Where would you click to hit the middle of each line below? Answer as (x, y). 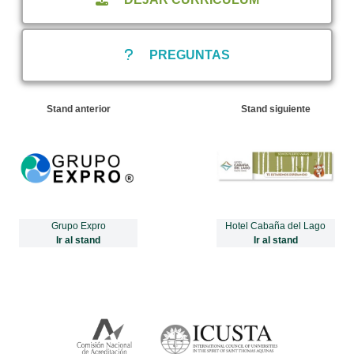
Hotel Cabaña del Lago (276, 226)
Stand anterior (78, 109)
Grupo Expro (78, 226)
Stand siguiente (275, 109)
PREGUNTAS (190, 55)
